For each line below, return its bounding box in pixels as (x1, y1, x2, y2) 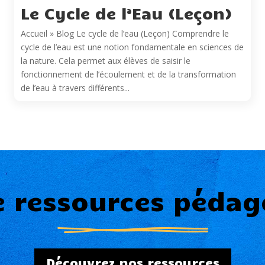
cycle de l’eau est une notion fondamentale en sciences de (21, 41, 244, 53)
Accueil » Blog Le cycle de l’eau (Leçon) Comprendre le (21, 28, 229, 39)
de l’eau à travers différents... (21, 82, 130, 93)
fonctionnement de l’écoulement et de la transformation (21, 69, 236, 80)
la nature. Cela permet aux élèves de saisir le (21, 55, 190, 66)
